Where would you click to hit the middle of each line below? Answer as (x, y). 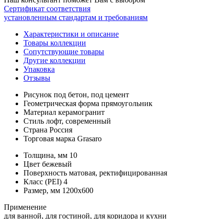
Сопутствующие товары (64, 51)
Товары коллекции (55, 43)
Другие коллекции (55, 60)
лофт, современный (78, 121)
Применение (25, 207)
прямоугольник (127, 103)
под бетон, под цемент (91, 94)
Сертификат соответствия (47, 8)
